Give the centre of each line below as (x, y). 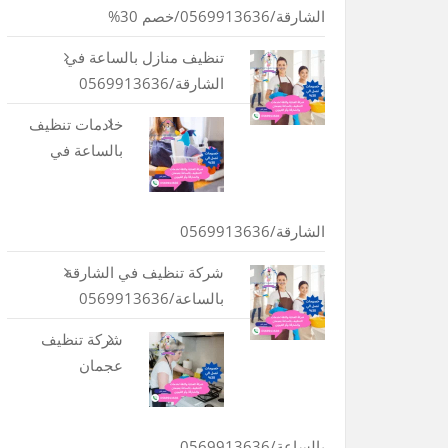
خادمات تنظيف (75, 124)
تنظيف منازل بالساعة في (144, 57)
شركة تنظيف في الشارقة (144, 272)
